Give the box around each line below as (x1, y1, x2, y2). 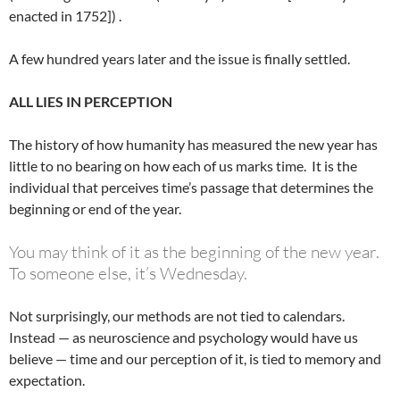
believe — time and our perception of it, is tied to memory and (9, 349, 381, 367)
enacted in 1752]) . (9, 6, 121, 24)
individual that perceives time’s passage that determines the (9, 178, 373, 196)
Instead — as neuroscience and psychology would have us (9, 328, 358, 346)
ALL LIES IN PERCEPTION (9, 92, 172, 110)
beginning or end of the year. (9, 199, 181, 217)
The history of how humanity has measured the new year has (9, 135, 378, 153)
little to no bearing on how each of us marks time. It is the (9, 156, 357, 174)
